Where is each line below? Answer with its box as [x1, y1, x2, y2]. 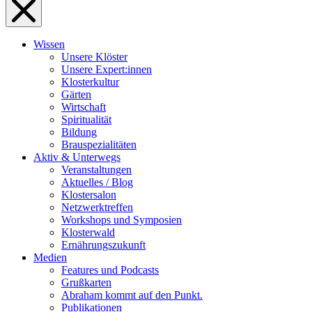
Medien [33, 251, 67, 264]
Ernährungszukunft [61, 239, 146, 251]
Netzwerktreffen [61, 201, 133, 214]
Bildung [61, 126, 97, 139]
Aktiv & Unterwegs [33, 151, 120, 164]
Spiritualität [61, 114, 111, 126]
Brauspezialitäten [61, 139, 136, 151]
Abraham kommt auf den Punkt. [61, 289, 203, 302]
